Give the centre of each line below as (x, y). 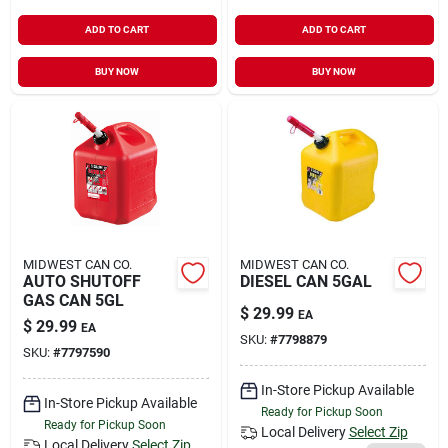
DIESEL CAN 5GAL (305, 281)
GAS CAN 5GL (73, 300)
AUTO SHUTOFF (81, 281)
